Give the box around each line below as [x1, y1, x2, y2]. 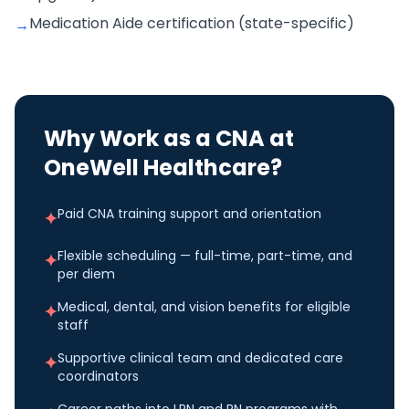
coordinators [58, 367, 139, 385]
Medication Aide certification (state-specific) [29, 13, 354, 34]
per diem [58, 265, 115, 283]
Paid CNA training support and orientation [58, 204, 321, 223]
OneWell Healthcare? [44, 152, 282, 183]
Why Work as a [44, 123, 215, 153]
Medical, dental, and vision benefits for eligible [58, 298, 351, 316]
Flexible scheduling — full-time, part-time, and [58, 246, 352, 265]
